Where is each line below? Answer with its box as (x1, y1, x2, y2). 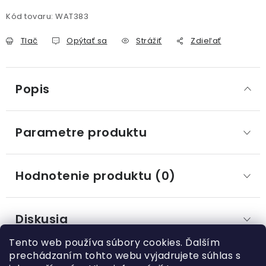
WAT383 (55, 10, 88, 22)
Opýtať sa (66, 34, 107, 46)
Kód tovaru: (6, 10, 53, 22)
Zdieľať (191, 34, 221, 46)
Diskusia (15, 210, 68, 227)
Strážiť (136, 34, 162, 46)
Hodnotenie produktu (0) (15, 167, 176, 184)
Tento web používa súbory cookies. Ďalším (9, 236, 220, 249)
